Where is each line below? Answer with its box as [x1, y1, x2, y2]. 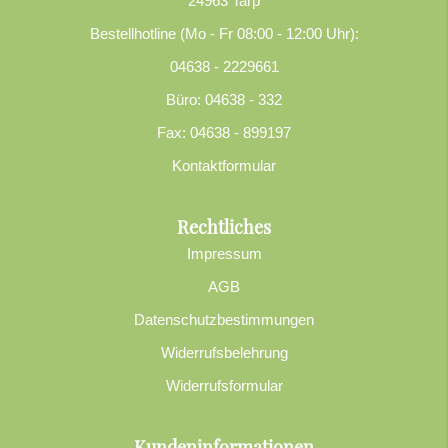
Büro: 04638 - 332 [166, 90, 282, 108]
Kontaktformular [172, 156, 276, 174]
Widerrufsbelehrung [160, 343, 288, 361]
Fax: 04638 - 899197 [157, 123, 291, 141]
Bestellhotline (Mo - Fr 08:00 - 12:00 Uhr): [89, 24, 359, 42]
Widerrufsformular [165, 376, 283, 394]
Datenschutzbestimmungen [134, 310, 314, 328]
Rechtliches [177, 214, 271, 239]
